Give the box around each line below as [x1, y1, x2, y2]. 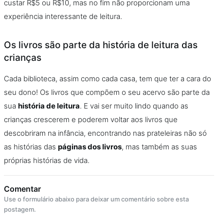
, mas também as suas [122, 142, 197, 151]
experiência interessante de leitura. [4, 12, 124, 21]
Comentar [4, 184, 41, 194]
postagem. [4, 205, 36, 213]
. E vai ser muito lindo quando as [80, 101, 188, 110]
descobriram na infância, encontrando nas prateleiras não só [4, 128, 207, 138]
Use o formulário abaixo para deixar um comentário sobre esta [4, 195, 189, 203]
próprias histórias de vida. [4, 156, 90, 165]
